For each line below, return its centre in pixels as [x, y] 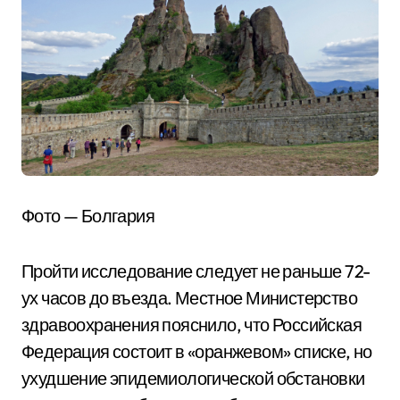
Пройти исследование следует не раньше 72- [196, 271]
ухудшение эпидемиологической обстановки [193, 378]
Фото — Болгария [88, 215]
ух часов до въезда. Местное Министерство [189, 297]
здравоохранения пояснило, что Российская [192, 324]
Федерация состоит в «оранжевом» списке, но [197, 351]
